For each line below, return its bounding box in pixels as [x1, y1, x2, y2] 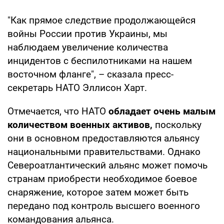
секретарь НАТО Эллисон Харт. [7, 81, 147, 93]
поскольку [155, 118, 201, 130]
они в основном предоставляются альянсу [7, 132, 199, 144]
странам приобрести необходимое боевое [7, 172, 197, 184]
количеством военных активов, [7, 118, 155, 130]
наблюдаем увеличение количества [7, 41, 168, 53]
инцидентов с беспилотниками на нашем [7, 54, 192, 66]
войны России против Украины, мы [7, 27, 167, 39]
